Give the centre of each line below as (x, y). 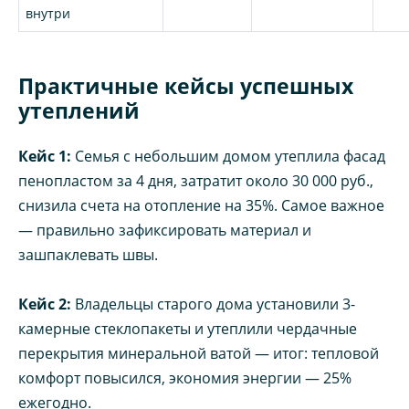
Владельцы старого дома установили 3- (213, 304)
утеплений (79, 111)
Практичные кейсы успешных (186, 86)
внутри (48, 14)
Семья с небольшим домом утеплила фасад (228, 157)
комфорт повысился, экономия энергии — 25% (185, 378)
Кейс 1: (45, 157)
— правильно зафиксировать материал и (165, 231)
